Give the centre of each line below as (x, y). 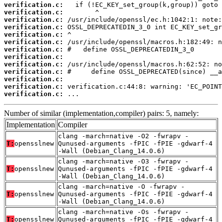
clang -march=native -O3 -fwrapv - (123, 161)
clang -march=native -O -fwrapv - (121, 186)
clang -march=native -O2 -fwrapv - (123, 136)
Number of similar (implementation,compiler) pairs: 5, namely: (101, 113)
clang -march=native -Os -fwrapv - (123, 212)
